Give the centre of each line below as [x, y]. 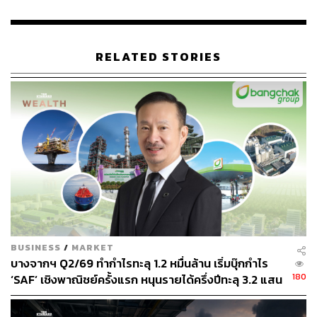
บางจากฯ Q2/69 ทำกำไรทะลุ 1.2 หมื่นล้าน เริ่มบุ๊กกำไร [139, 264]
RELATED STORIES [158, 57]
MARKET [93, 248]
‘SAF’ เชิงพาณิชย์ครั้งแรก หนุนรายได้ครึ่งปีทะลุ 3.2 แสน [146, 280]
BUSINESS [36, 248]
